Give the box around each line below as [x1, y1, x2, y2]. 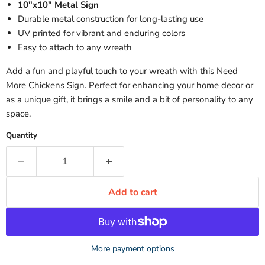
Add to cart [108, 186, 157, 199]
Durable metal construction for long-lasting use [18, 13, 203, 25]
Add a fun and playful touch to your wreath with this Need [6, 65, 238, 77]
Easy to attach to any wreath [18, 41, 132, 54]
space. [6, 108, 31, 120]
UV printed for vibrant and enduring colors [18, 27, 185, 40]
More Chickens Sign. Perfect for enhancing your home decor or [6, 79, 253, 92]
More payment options [91, 243, 174, 255]
